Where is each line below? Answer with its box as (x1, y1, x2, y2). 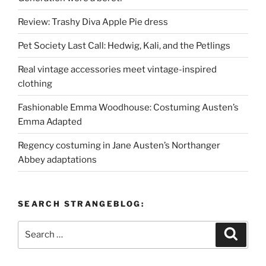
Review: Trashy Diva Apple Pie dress (18, 16, 168, 27)
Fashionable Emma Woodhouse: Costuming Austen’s (18, 102, 239, 113)
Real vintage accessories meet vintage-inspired (18, 64, 217, 75)
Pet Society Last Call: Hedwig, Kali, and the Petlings (18, 40, 230, 51)
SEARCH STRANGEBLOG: (18, 199, 144, 209)
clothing (18, 78, 52, 89)
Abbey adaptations (18, 154, 97, 165)
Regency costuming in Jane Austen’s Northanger (18, 140, 220, 151)
